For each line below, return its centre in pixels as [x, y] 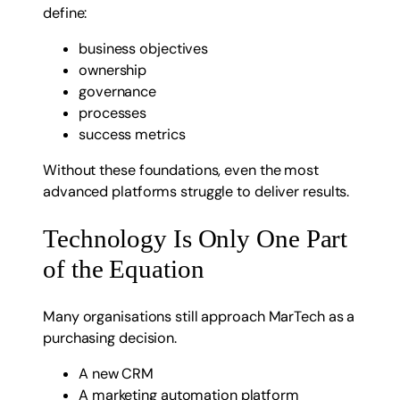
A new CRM [117, 373]
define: [65, 12]
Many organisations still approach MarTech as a [199, 316]
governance [117, 91]
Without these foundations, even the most [181, 171]
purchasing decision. [110, 337]
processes [113, 112]
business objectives [144, 48]
